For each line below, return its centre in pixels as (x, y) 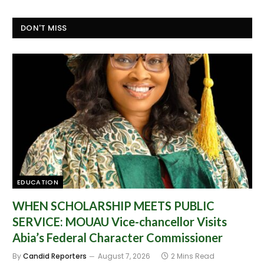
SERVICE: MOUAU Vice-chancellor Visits (120, 222)
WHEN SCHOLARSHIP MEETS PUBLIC (113, 206)
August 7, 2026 (124, 256)
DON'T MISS (44, 28)
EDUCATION (38, 182)
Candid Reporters (55, 256)
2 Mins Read (193, 256)
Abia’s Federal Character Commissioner (118, 238)
